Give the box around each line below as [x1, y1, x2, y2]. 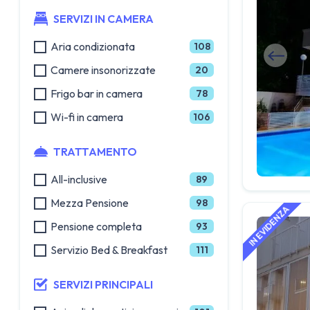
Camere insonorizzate [51, 63, 156, 77]
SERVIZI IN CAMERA [53, 12, 154, 26]
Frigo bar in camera [51, 86, 143, 100]
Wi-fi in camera [51, 110, 123, 124]
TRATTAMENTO [53, 145, 137, 158]
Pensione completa [51, 219, 142, 233]
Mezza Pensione [51, 196, 129, 210]
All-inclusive [51, 172, 107, 186]
